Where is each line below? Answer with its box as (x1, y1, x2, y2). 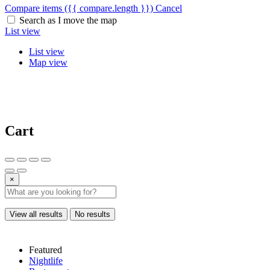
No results (75, 210, 110, 219)
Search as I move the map (19, 14, 117, 25)
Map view (29, 57, 67, 67)
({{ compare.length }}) (64, 2, 153, 13)
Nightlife (29, 256, 63, 266)
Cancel (155, 2, 182, 13)
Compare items (5, 2, 64, 13)
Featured (29, 245, 62, 256)
